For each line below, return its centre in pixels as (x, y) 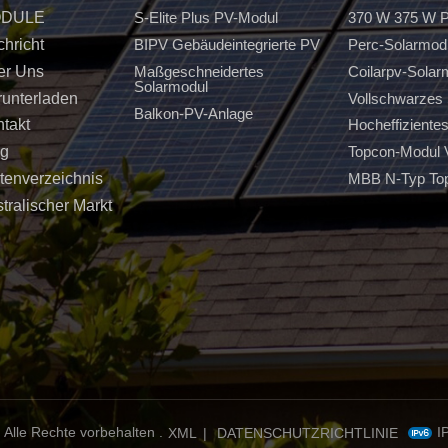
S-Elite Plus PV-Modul (205, 18)
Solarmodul (170, 86)
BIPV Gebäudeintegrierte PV (226, 44)
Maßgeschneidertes (198, 71)
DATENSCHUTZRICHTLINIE (308, 432)
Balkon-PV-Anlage (193, 113)
